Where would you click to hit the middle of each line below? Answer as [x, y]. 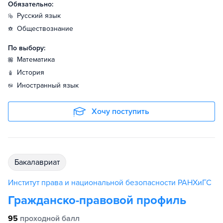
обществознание [48, 29]
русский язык [41, 16]
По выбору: [27, 48]
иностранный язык [50, 85]
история [33, 72]
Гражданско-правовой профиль [97, 200]
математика [39, 59]
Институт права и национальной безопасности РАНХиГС [110, 183]
